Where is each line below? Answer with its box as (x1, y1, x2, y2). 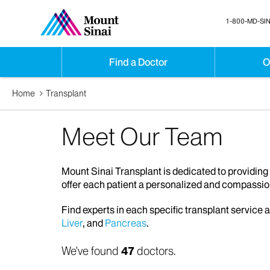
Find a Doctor (109, 56, 168, 68)
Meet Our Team (61, 121, 223, 152)
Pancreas (105, 217, 146, 230)
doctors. (134, 244, 176, 259)
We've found (61, 244, 121, 259)
